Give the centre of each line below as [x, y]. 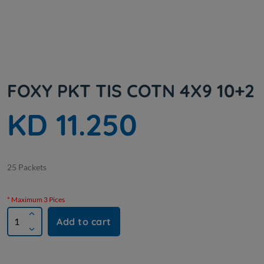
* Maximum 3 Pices [36, 200]
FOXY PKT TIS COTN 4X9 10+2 [131, 91]
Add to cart [84, 222]
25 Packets [27, 167]
